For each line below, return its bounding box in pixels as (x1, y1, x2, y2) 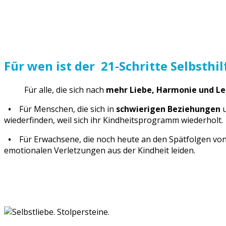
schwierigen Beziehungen (116, 103, 220, 115)
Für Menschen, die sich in (15, 103, 116, 115)
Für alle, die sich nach (24, 84, 106, 95)
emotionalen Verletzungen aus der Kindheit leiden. (4, 144, 195, 156)
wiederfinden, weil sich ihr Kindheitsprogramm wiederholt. (4, 114, 223, 126)
